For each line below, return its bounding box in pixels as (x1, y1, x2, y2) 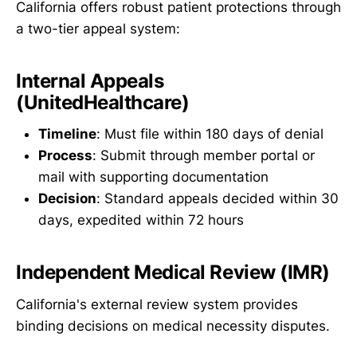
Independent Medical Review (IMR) (16, 261, 330, 284)
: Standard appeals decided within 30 (96, 190, 339, 207)
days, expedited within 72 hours (38, 212, 244, 229)
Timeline (38, 126, 96, 143)
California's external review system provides (16, 296, 298, 312)
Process (38, 147, 92, 164)
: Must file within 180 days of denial (96, 126, 324, 143)
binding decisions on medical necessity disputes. (16, 317, 330, 334)
